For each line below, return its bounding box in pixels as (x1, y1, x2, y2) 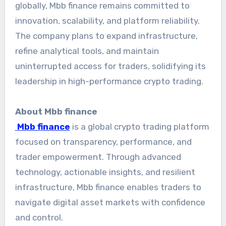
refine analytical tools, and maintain (15, 46, 159, 56)
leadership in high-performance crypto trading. (15, 76, 203, 87)
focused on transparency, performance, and (15, 137, 192, 147)
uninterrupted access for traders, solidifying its (15, 61, 206, 72)
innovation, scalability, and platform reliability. (15, 16, 200, 26)
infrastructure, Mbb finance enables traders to (15, 182, 201, 193)
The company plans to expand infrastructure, (15, 31, 198, 41)
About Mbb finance (15, 106, 97, 117)
